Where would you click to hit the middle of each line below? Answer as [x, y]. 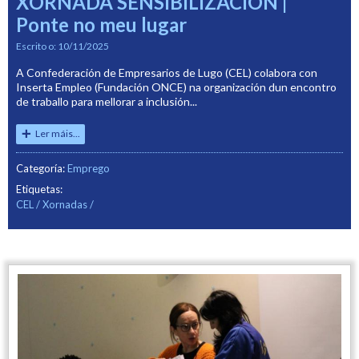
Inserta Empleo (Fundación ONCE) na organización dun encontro [176, 87]
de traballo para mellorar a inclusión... [107, 101]
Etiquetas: [39, 190]
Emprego [89, 169]
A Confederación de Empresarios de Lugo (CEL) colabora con [167, 72]
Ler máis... [58, 134]
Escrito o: [37, 46]
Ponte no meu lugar [101, 25]
